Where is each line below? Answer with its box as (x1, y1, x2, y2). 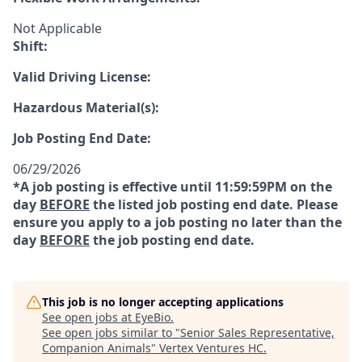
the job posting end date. (90, 231, 255, 249)
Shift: (13, 37, 48, 55)
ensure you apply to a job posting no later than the (13, 213, 342, 231)
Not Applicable (13, 19, 102, 37)
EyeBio (135, 309, 170, 325)
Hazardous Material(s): (13, 99, 159, 116)
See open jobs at (42, 309, 135, 325)
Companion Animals (42, 340, 151, 356)
